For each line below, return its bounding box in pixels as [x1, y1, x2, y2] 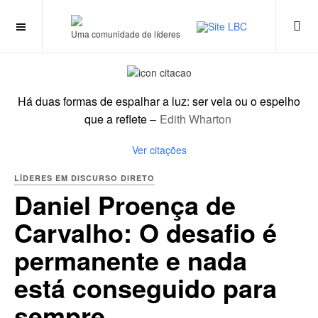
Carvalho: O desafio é [14, 214, 277, 251]
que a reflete [84, 111, 150, 128]
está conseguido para [14, 269, 277, 307]
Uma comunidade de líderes [71, 28, 180, 40]
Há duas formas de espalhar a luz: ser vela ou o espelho [18, 93, 300, 110]
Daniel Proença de [14, 186, 236, 224]
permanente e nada [14, 241, 247, 279]
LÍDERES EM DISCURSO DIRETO [14, 172, 155, 184]
